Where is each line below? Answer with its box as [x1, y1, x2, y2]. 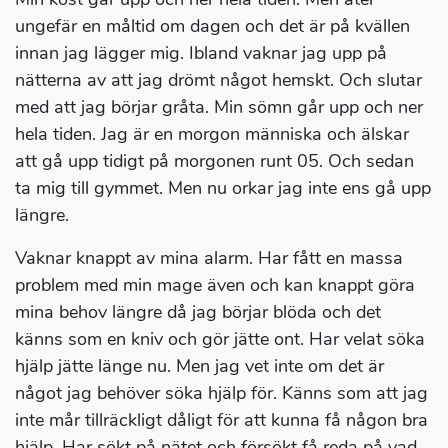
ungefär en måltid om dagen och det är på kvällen [15, 14, 410, 39]
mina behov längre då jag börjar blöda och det [15, 300, 381, 325]
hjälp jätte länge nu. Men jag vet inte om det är [15, 354, 384, 379]
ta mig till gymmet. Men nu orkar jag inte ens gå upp [15, 176, 431, 201]
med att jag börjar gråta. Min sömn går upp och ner [15, 95, 423, 120]
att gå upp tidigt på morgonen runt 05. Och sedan [15, 149, 414, 174]
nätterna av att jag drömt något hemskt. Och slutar [15, 68, 422, 93]
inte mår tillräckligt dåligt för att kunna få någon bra [15, 408, 428, 433]
